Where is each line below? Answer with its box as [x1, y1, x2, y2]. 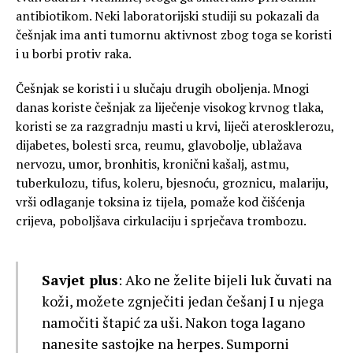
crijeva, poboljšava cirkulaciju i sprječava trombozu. [16, 212, 307, 230]
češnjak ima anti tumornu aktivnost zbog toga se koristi [16, 26, 332, 44]
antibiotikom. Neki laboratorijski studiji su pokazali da [16, 7, 319, 25]
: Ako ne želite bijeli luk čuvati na [118, 270, 332, 290]
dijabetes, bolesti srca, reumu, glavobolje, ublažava [16, 136, 302, 154]
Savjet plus [42, 270, 118, 290]
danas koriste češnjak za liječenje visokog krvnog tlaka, [16, 98, 324, 117]
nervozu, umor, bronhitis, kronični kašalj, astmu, [16, 155, 289, 173]
